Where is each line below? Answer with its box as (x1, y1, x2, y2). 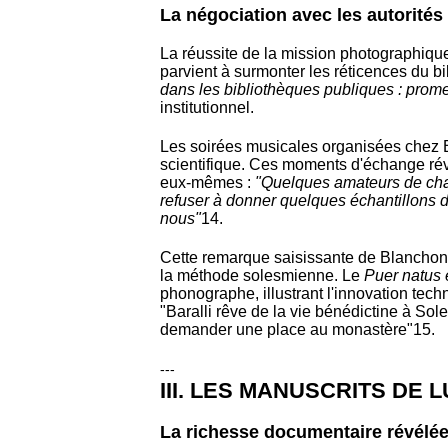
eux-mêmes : (160, 173, 255, 191)
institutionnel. (160, 98, 254, 116)
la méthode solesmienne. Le (160, 266, 364, 284)
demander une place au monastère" (160, 320, 413, 338)
